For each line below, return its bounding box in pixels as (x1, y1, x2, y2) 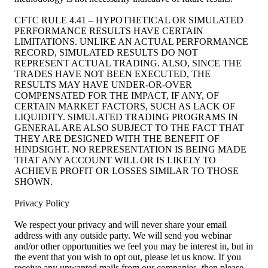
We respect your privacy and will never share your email (14, 220, 227, 230)
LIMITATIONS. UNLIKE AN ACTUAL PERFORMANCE (14, 36, 248, 47)
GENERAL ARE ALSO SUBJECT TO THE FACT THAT (14, 123, 244, 133)
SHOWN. (14, 176, 53, 187)
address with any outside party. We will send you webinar (14, 230, 232, 241)
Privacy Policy (14, 198, 69, 209)
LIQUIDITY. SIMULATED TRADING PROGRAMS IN (14, 112, 238, 123)
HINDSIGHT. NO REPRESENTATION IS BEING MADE (14, 144, 246, 155)
